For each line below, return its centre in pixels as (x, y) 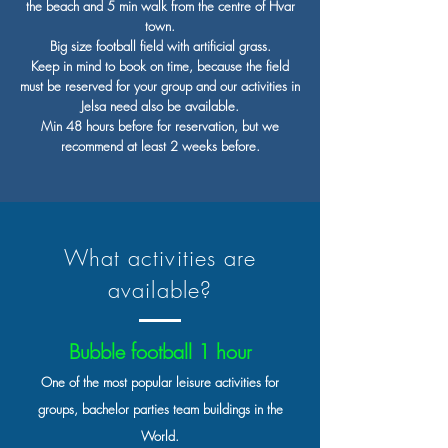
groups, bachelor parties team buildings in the (160, 409)
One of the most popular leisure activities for (160, 382)
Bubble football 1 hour (160, 351)
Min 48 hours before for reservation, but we (160, 126)
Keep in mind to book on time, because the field (160, 66)
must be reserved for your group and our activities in (160, 86)
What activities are (160, 258)
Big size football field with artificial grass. (160, 46)
